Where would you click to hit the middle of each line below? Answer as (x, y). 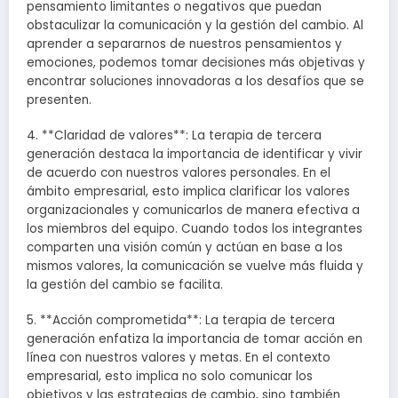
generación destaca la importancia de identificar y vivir (195, 155)
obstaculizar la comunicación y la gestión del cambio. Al (195, 26)
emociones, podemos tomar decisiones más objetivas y (196, 63)
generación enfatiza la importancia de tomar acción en (195, 339)
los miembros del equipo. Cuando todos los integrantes (195, 229)
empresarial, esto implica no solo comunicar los (170, 377)
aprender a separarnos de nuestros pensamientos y (184, 44)
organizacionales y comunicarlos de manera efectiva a (193, 211)
